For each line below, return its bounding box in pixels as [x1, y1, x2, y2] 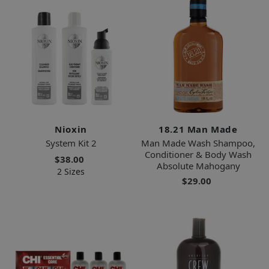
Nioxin [55, 122, 87, 135]
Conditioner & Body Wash [145, 148, 252, 160]
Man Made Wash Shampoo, [141, 136, 255, 149]
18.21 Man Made [159, 122, 238, 135]
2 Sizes [57, 165, 85, 177]
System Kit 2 [45, 136, 97, 149]
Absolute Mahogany [156, 159, 240, 172]
